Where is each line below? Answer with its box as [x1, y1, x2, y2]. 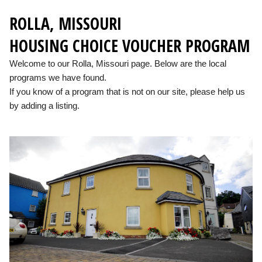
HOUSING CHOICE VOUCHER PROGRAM [9, 34, 250, 57]
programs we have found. [9, 72, 106, 82]
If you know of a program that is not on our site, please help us [9, 86, 245, 96]
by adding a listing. [9, 100, 80, 111]
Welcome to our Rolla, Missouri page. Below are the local [9, 58, 226, 68]
